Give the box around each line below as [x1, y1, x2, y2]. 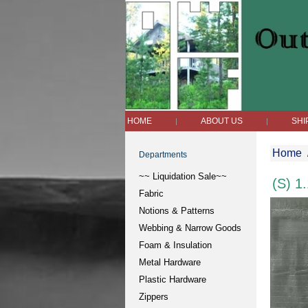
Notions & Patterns [139, 206, 214, 216]
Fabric [139, 188, 164, 199]
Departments [139, 150, 187, 159]
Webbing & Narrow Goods [139, 223, 241, 233]
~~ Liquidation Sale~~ [139, 171, 227, 181]
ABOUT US [200, 116, 243, 126]
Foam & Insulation [139, 240, 212, 250]
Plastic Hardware [139, 274, 206, 285]
